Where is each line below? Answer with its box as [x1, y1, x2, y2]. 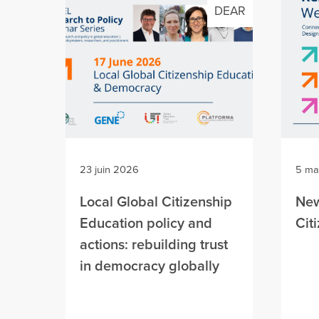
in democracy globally [80, 258, 219, 275]
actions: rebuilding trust [80, 236, 228, 253]
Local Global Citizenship [80, 194, 232, 211]
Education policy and [80, 215, 212, 232]
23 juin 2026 [80, 164, 139, 176]
